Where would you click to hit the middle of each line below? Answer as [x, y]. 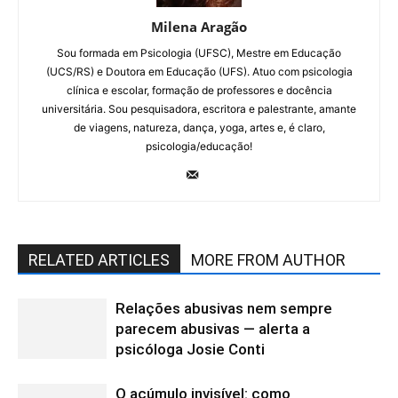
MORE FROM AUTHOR [268, 259]
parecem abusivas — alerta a [213, 328]
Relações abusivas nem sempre [224, 308]
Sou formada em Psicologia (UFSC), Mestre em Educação [199, 52]
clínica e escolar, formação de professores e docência [199, 90]
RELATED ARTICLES [99, 259]
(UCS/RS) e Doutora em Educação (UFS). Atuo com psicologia [199, 71]
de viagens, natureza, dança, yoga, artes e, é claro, [199, 127]
